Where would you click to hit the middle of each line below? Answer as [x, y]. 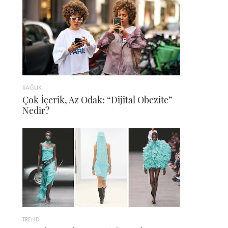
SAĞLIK [32, 88]
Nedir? [36, 111]
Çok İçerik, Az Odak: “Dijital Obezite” [97, 100]
